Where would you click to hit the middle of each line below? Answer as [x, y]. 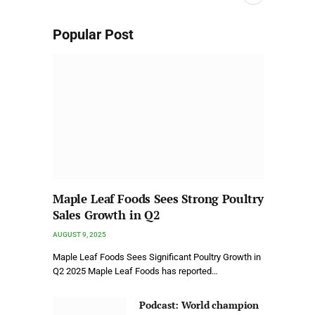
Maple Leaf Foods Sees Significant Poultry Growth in [157, 257]
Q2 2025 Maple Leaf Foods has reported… [135, 271]
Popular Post [93, 34]
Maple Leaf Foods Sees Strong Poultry [158, 199]
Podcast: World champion [199, 305]
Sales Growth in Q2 [107, 215]
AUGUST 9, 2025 [79, 235]
